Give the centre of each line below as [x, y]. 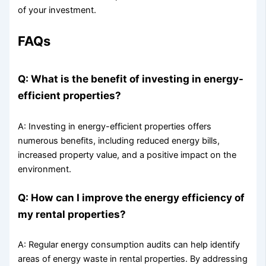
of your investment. [57, 10]
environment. [45, 169]
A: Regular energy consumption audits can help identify [129, 245]
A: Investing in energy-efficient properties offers [115, 126]
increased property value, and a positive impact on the [127, 155]
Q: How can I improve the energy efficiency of [132, 197]
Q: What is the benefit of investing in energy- [131, 79]
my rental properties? [72, 214]
